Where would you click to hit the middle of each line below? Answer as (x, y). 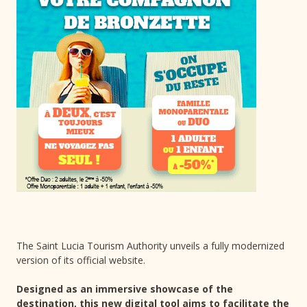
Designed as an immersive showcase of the (125, 289)
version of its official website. (81, 260)
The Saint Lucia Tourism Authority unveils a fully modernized (150, 246)
